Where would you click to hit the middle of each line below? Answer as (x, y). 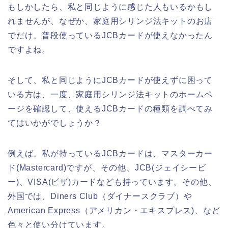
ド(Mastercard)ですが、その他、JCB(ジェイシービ (107, 167)
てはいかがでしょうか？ (55, 123)
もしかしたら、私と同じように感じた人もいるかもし (110, 7)
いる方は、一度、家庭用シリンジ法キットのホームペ (110, 94)
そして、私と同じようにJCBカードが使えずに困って (110, 80)
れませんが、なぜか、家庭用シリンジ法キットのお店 (110, 21)
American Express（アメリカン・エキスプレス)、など (114, 210)
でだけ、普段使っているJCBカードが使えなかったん (110, 35)
